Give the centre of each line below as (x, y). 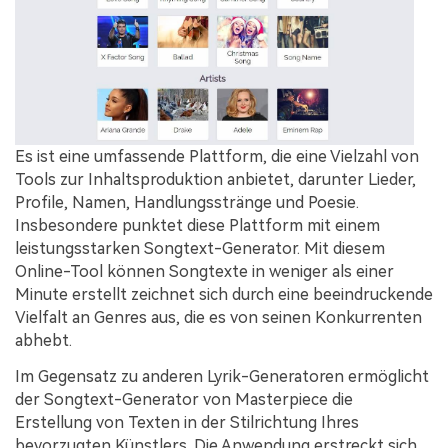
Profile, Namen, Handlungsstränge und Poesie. (187, 202)
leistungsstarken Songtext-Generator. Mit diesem (200, 248)
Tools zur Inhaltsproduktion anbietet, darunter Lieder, (215, 179)
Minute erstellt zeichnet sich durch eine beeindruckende (224, 294)
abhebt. (43, 340)
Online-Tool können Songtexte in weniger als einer (204, 271)
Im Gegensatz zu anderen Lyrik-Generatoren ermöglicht (222, 376)
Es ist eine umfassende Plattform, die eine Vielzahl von (217, 156)
